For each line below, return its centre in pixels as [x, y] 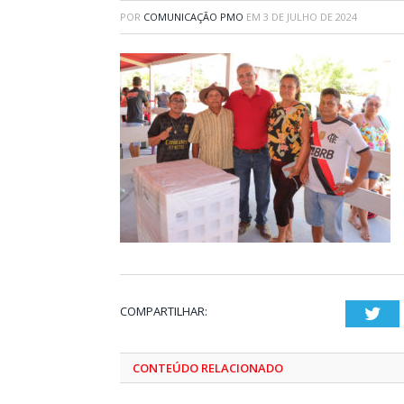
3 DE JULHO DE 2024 [310, 17]
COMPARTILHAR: [164, 311]
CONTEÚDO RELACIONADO [208, 368]
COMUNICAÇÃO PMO [193, 17]
